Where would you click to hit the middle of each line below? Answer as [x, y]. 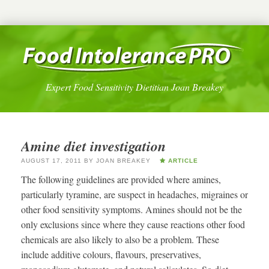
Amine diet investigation [93, 146]
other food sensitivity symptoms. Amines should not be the [131, 210]
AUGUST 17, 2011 [51, 161]
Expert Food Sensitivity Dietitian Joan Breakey [134, 86]
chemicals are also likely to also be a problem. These [120, 240]
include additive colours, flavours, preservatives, [111, 255]
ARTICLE [182, 161]
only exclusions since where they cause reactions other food [133, 225]
